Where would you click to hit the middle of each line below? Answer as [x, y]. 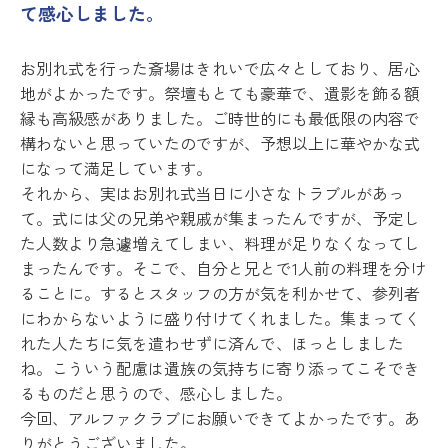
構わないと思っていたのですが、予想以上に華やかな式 [220, 143]
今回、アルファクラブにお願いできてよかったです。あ [220, 418]
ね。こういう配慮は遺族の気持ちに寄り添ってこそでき [220, 368]
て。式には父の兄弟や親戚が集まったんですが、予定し [220, 218]
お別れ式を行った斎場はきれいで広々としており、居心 [220, 68]
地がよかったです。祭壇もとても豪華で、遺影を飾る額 [220, 93]
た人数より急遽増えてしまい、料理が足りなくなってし [220, 243]
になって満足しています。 [116, 168]
